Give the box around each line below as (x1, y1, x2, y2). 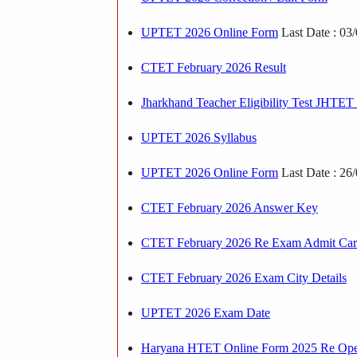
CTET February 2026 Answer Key (140, 200, 318, 214)
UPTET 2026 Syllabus (140, 130, 257, 144)
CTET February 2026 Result (140, 60, 286, 74)
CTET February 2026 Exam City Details (140, 270, 347, 284)
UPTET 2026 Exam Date (140, 305, 270, 320)
